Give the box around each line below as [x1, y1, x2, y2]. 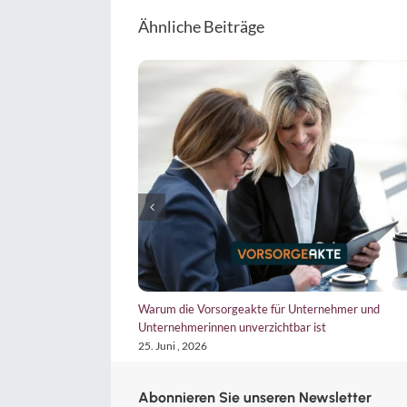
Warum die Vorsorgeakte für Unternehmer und [137, 301, 380, 316]
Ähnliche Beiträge [138, 15, 264, 36]
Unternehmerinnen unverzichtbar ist [137, 319, 326, 334]
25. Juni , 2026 [137, 338, 207, 352]
